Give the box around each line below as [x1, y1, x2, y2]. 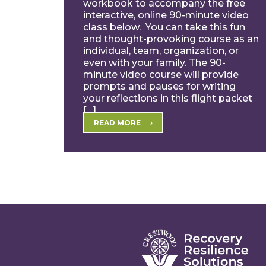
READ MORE [93, 118, 141, 127]
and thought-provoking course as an [83, 33, 259, 45]
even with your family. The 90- [83, 57, 226, 68]
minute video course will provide [83, 69, 239, 80]
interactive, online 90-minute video [83, 9, 249, 21]
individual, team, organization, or [83, 45, 239, 56]
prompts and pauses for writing [83, 81, 236, 92]
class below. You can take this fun [83, 21, 245, 33]
